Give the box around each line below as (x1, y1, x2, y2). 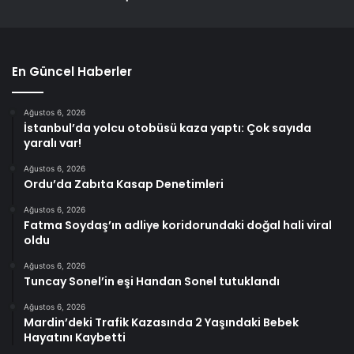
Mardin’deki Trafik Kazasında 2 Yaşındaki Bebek (24, 314, 299, 331)
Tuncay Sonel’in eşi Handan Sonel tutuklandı (24, 273, 280, 290)
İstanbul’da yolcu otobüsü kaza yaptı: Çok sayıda (24, 120, 311, 137)
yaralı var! (24, 135, 81, 152)
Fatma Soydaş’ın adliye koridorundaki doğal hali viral (24, 217, 332, 234)
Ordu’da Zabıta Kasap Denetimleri (24, 176, 224, 193)
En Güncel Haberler (12, 63, 132, 81)
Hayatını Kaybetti (24, 330, 126, 346)
